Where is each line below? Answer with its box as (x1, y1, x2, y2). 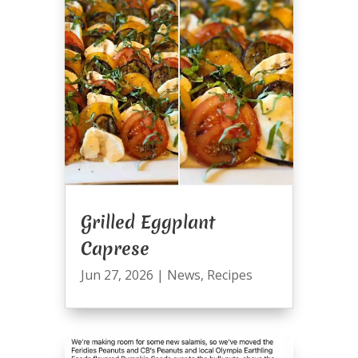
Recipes (206, 266, 253, 284)
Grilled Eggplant (80, 210, 215, 235)
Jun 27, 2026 (80, 266, 153, 284)
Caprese (80, 237, 149, 261)
